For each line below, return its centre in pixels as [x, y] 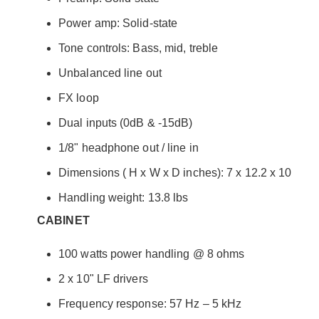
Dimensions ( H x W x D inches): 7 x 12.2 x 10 [175, 172]
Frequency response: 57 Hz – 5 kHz [150, 303]
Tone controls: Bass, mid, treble [138, 48]
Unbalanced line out [110, 73]
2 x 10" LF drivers [103, 278]
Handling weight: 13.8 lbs [124, 197]
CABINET [63, 220]
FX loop [79, 98]
